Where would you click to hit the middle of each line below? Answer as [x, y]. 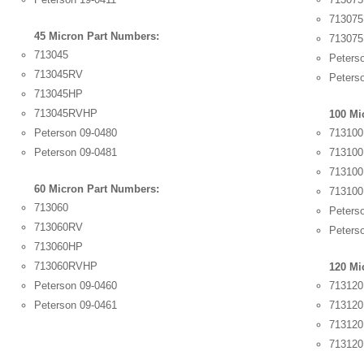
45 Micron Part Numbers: [96, 36]
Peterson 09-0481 [75, 152]
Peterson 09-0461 [75, 305]
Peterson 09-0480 [75, 133]
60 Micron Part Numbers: [96, 189]
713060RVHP [65, 266]
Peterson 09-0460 [75, 286]
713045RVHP [65, 113]
